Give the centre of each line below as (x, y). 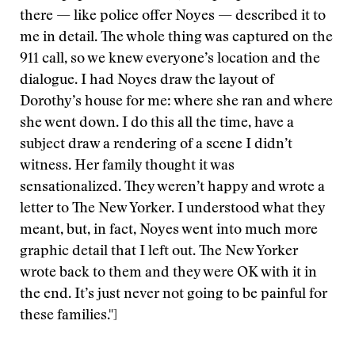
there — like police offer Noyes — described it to (173, 17)
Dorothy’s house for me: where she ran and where (176, 102)
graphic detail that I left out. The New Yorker (159, 252)
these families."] (69, 316)
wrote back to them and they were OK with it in (168, 273)
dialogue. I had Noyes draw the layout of (147, 81)
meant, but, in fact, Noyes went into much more (169, 231)
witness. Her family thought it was (127, 166)
